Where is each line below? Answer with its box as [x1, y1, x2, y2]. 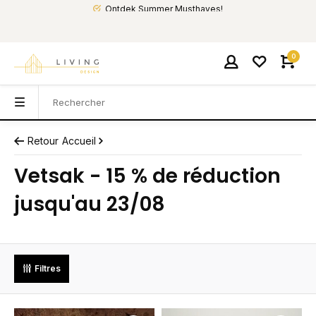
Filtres [35, 263, 61, 274]
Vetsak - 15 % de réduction [14, 162, 281, 190]
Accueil [62, 135, 96, 147]
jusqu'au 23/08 [14, 190, 165, 218]
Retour [28, 135, 59, 147]
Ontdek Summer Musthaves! [105, 4, 223, 14]
